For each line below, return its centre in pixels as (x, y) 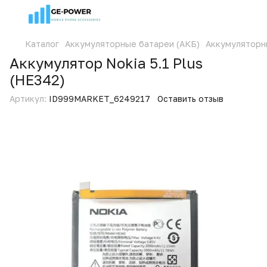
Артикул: (28, 99)
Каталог (42, 44)
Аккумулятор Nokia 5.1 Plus (106, 63)
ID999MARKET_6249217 (98, 99)
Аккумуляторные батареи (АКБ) (132, 44)
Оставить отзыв (190, 99)
